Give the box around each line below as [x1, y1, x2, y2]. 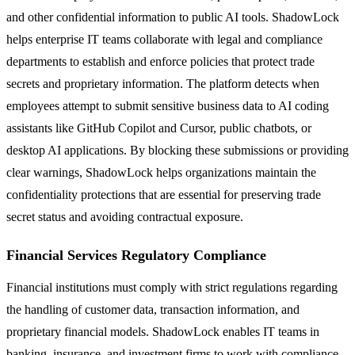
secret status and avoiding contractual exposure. [6, 209, 243, 223]
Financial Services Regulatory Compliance [6, 246, 266, 263]
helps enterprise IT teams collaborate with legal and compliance [6, 32, 323, 46]
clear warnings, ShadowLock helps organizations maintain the [6, 165, 316, 179]
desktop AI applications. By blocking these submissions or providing [6, 143, 349, 157]
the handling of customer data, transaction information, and [6, 302, 300, 316]
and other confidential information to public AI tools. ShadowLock [6, 10, 339, 24]
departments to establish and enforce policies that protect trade [6, 54, 315, 68]
